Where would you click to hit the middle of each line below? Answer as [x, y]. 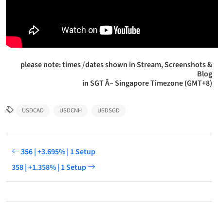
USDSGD [108, 111]
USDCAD [33, 111]
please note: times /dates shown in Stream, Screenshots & [116, 64]
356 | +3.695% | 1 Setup [57, 152]
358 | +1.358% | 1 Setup [50, 167]
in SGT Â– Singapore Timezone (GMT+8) [147, 83]
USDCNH [71, 111]
